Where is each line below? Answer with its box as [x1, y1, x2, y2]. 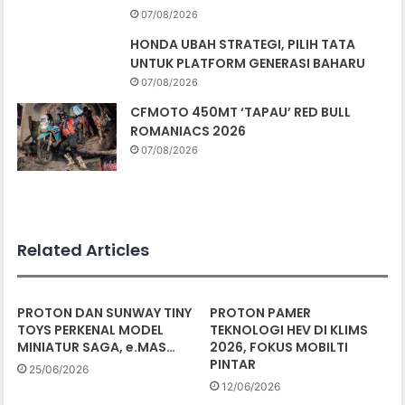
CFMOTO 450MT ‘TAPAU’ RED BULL [130, 102, 352, 121]
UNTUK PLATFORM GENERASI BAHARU [130, 53, 366, 72]
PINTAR [210, 354, 256, 373]
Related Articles [17, 238, 150, 261]
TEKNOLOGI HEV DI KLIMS [210, 320, 368, 339]
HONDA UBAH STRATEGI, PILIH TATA [130, 34, 356, 53]
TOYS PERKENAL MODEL [17, 320, 165, 339]
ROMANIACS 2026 [130, 121, 247, 140]
